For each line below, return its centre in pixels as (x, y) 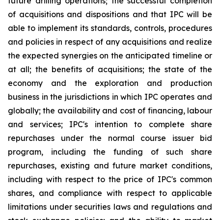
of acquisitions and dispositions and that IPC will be (110, 14)
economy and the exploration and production (110, 83)
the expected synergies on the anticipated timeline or (110, 55)
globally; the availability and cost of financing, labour (110, 110)
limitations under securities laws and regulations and (110, 207)
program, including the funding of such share (110, 152)
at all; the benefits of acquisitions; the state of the (110, 69)
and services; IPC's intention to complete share (110, 124)
